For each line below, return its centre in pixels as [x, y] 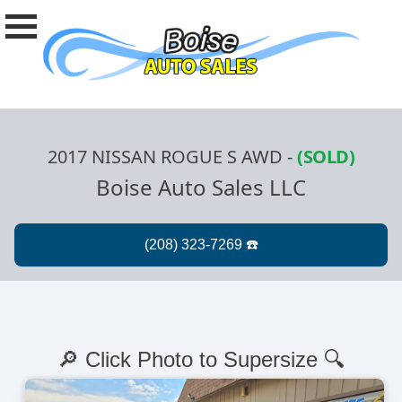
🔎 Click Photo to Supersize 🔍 [201, 360]
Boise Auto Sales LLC [201, 188]
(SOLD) [326, 157]
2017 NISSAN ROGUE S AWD [165, 157]
